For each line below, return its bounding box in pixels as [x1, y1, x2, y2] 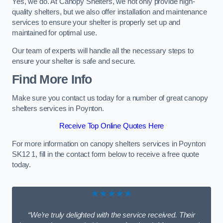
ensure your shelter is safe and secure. [12, 57, 136, 65]
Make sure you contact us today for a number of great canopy [12, 94, 208, 102]
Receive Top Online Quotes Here [59, 122, 164, 130]
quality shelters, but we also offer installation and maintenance [12, 8, 207, 16]
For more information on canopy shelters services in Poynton [12, 139, 206, 148]
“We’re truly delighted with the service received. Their [27, 211, 195, 219]
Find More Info [12, 73, 92, 87]
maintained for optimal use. [12, 29, 98, 37]
